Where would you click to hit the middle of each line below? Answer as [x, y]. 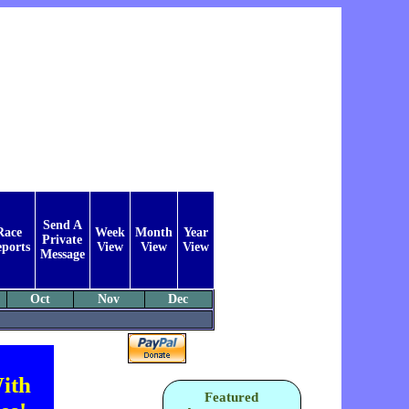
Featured [231, 398]
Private [62, 240]
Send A [62, 225]
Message [62, 255]
